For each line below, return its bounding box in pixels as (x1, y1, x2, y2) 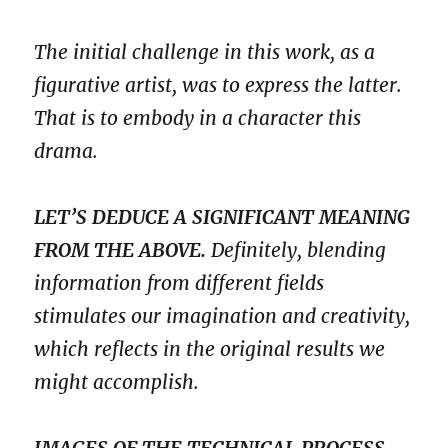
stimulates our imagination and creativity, (34, 304, 411, 329)
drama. (34, 138, 99, 163)
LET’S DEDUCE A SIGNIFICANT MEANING (34, 205, 411, 230)
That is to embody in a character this (34, 105, 362, 130)
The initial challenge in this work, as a (34, 39, 376, 64)
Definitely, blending (206, 238, 387, 263)
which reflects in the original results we (34, 337, 386, 362)
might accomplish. (34, 370, 200, 395)
